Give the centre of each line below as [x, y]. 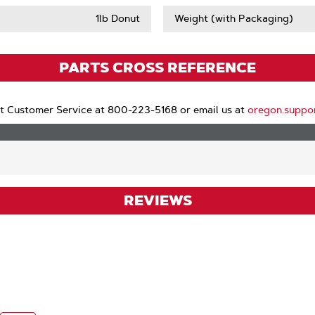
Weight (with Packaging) [234, 18]
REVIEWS [157, 200]
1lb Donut [118, 18]
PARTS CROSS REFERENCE [157, 67]
